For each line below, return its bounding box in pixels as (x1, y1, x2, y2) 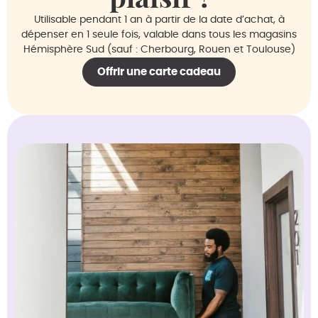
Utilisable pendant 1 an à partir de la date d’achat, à (33, 15, 285, 26)
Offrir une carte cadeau (97, 67, 221, 78)
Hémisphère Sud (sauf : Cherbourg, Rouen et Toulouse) (23, 45, 295, 55)
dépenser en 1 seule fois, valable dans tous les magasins (21, 30, 297, 40)
